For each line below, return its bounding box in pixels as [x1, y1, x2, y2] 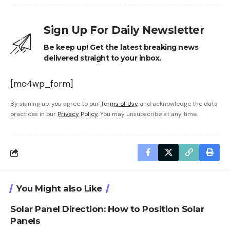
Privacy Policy [57, 110, 98, 119]
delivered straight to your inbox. [44, 53, 161, 63]
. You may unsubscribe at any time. [98, 110, 198, 119]
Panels [10, 216, 40, 226]
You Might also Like [16, 183, 102, 194]
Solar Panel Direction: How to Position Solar [10, 204, 204, 215]
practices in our [10, 110, 57, 119]
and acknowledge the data [138, 100, 218, 108]
